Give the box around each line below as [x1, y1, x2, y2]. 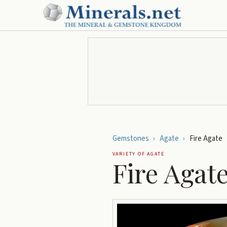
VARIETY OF [112, 150, 147, 158]
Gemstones [112, 133, 149, 144]
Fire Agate [189, 133, 222, 144]
